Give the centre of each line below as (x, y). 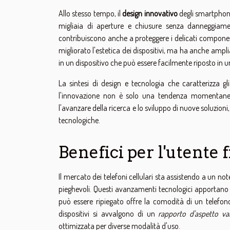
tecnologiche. (79, 120)
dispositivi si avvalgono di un (109, 213)
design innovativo (150, 13)
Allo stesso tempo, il (91, 13)
